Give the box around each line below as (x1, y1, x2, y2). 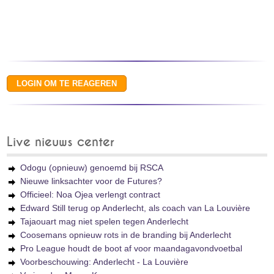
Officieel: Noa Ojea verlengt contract (20, 190, 161, 199)
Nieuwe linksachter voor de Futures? (20, 176, 163, 186)
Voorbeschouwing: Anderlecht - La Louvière (20, 257, 189, 267)
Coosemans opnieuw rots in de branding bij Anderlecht (20, 230, 232, 240)
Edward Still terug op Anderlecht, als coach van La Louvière (20, 203, 251, 213)
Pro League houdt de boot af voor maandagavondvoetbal (20, 243, 243, 253)
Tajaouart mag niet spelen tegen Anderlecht (20, 217, 189, 226)
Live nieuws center (7, 136, 115, 149)
